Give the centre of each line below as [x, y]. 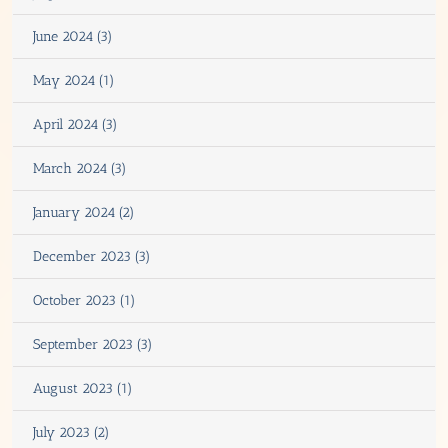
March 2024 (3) [80, 168]
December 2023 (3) [92, 256]
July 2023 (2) [71, 432]
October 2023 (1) [84, 300]
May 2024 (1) [74, 80]
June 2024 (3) [73, 36]
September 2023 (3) [93, 344]
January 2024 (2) [84, 212]
